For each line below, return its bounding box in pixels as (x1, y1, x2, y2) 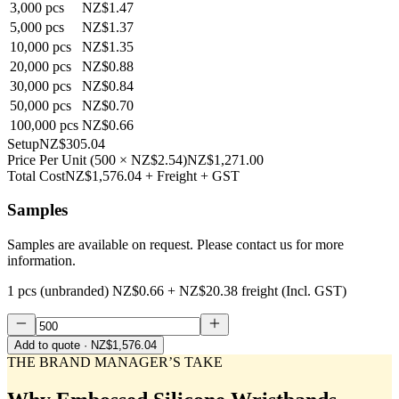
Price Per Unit (7, 151, 86, 167)
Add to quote (14, 338, 80, 353)
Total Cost (7, 167, 65, 183)
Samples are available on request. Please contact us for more (7, 237, 344, 253)
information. (7, 253, 76, 269)
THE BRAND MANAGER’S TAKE (7, 354, 223, 370)
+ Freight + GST (145, 167, 240, 183)
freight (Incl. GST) (241, 283, 346, 299)
